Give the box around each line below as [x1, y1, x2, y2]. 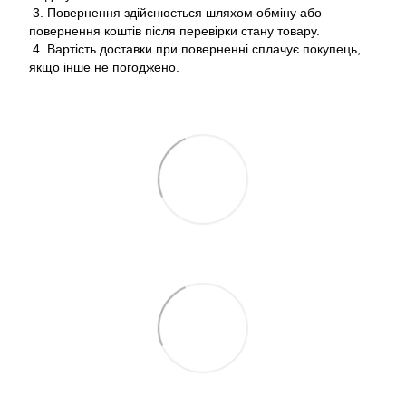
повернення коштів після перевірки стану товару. [29, 23, 320, 38]
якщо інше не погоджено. [29, 59, 179, 74]
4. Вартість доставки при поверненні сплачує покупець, [29, 41, 361, 56]
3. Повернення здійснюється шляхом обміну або [29, 5, 322, 20]
